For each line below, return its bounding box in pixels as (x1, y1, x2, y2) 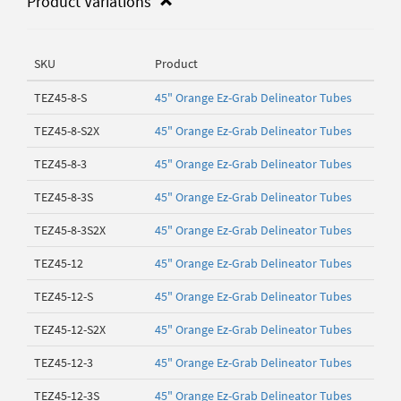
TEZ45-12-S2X (34, 321, 106, 337)
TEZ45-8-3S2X (34, 222, 106, 238)
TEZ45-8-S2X (34, 123, 99, 139)
